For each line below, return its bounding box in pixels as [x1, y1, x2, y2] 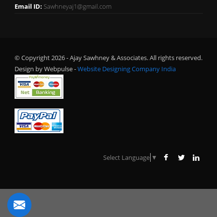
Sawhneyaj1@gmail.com [44, 2, 111, 11]
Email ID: [15, 2, 42, 11]
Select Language [103, 153, 150, 162]
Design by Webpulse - [15, 64, 76, 74]
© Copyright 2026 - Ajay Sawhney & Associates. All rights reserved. [15, 53, 202, 62]
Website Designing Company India [77, 64, 176, 74]
